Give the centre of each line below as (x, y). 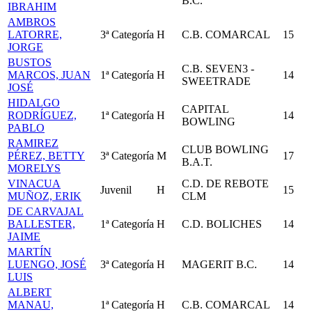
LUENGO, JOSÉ (47, 264)
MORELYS (34, 168)
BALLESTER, (41, 224)
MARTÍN (30, 252)
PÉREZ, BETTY (46, 156)
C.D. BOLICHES (222, 224)
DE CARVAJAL (46, 211)
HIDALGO (34, 103)
